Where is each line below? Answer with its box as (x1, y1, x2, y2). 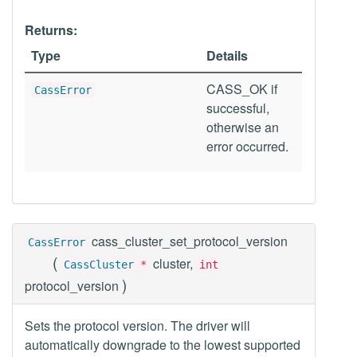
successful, (206, 99, 269, 117)
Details (206, 46, 248, 65)
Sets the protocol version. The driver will (25, 316, 250, 335)
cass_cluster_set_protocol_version (92, 232, 288, 250)
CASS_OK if (206, 80, 277, 98)
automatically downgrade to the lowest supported (25, 335, 300, 354)
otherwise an (206, 118, 279, 136)
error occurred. (206, 137, 288, 155)
